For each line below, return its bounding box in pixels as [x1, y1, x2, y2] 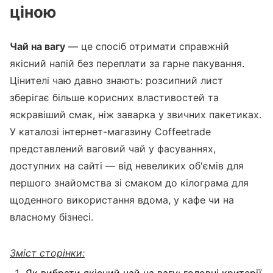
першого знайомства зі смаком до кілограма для [10, 177, 249, 189]
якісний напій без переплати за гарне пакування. [10, 57, 244, 69]
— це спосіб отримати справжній [65, 40, 229, 52]
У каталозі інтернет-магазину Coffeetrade [10, 126, 211, 138]
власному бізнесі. [10, 211, 93, 223]
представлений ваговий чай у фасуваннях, [10, 143, 216, 155]
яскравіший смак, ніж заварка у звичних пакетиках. [10, 108, 261, 121]
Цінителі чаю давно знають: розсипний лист [10, 74, 223, 87]
